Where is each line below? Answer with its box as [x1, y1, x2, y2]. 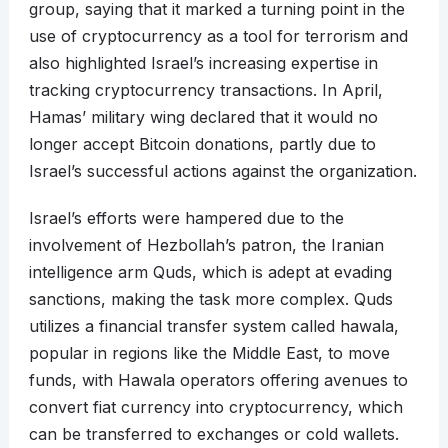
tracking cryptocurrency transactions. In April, [28, 80, 383, 101]
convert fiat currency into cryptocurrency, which [28, 397, 403, 418]
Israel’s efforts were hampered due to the [28, 208, 344, 229]
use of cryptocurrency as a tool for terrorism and [28, 26, 408, 47]
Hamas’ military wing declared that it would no [28, 107, 378, 128]
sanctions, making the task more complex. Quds [28, 289, 393, 310]
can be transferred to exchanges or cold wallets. [28, 424, 399, 445]
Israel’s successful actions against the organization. [28, 161, 417, 182]
